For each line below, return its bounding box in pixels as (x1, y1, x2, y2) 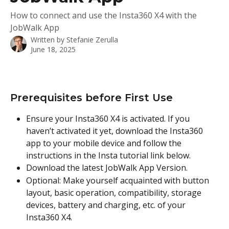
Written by (31, 35, 66, 44)
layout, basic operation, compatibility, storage (26, 187, 203, 198)
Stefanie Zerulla (66, 35, 118, 44)
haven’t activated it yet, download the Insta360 (26, 125, 205, 137)
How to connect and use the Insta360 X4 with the (10, 10, 197, 21)
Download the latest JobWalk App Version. (26, 162, 188, 174)
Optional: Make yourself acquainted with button (26, 174, 211, 186)
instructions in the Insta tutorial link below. (26, 150, 191, 162)
